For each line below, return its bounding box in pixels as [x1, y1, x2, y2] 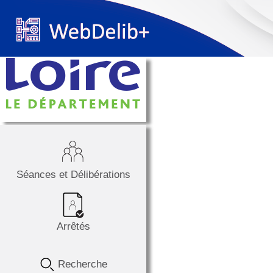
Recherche [54, 257, 107, 270]
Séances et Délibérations [16, 168, 130, 180]
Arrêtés [56, 220, 90, 232]
